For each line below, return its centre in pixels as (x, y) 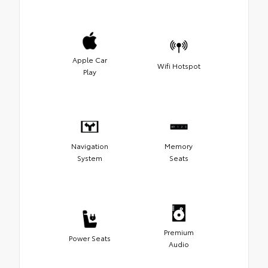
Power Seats (89, 237)
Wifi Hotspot (179, 65)
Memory (179, 145)
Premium (179, 232)
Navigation (89, 145)
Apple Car (89, 59)
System (89, 157)
